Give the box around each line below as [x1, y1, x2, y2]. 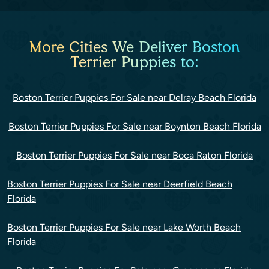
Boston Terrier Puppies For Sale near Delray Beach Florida [13, 92, 256, 103]
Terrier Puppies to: [70, 53, 199, 71]
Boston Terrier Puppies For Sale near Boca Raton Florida [16, 150, 253, 161]
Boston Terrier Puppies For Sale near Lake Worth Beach [7, 222, 241, 233]
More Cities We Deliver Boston [29, 38, 240, 56]
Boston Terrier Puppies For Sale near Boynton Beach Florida [8, 121, 261, 132]
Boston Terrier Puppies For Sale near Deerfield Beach [7, 178, 232, 190]
